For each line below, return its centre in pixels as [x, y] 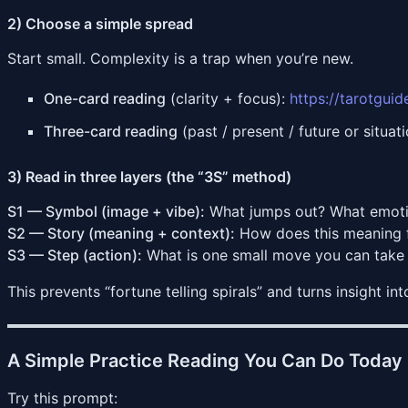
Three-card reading [111, 131]
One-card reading [105, 98]
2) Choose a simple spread [100, 23]
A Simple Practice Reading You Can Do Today [205, 360]
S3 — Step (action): [75, 255]
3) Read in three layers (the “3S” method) [149, 176]
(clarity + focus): [228, 98]
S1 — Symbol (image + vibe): [106, 211]
